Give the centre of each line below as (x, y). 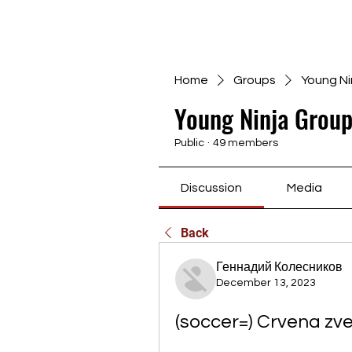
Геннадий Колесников (279, 267)
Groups (255, 80)
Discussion (212, 188)
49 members (246, 143)
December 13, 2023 (266, 283)
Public (189, 143)
